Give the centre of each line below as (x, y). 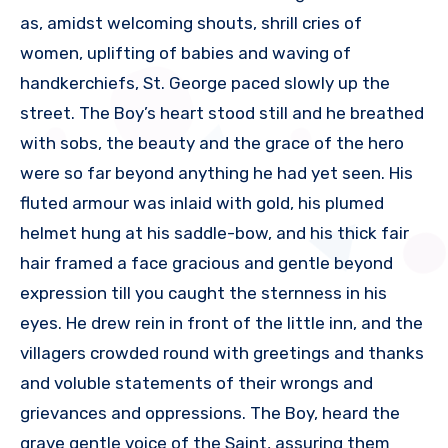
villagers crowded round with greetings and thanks (222, 353)
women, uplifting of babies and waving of (185, 53)
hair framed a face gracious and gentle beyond (206, 263)
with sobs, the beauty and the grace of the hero (212, 143)
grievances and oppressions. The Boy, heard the (210, 413)
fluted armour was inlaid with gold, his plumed (202, 203)
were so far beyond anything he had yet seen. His (216, 173)
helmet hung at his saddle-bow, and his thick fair (214, 233)
